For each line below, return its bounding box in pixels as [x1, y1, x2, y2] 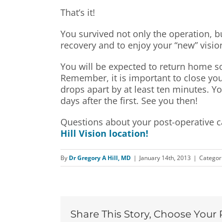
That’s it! [60, 6, 95, 18]
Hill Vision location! [60, 127, 148, 139]
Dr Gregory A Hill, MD [69, 153, 131, 162]
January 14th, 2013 [139, 153, 191, 162]
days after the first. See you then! [60, 94, 198, 107]
